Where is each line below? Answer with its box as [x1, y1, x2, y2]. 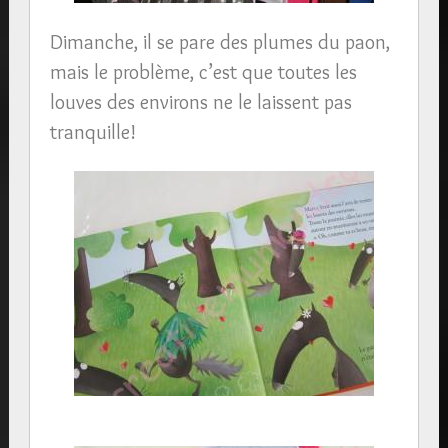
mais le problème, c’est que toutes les [49, 60, 357, 84]
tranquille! [49, 120, 136, 144]
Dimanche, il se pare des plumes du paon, [49, 30, 390, 54]
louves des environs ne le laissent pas [49, 90, 352, 114]
